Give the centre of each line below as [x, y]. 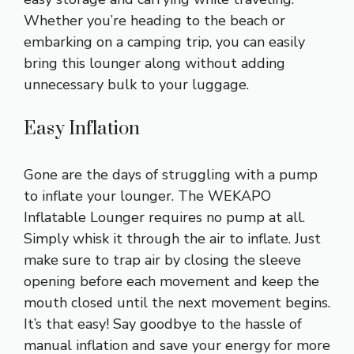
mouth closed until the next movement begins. [177, 303]
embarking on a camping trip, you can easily [164, 42]
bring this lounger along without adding [154, 64]
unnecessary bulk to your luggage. [136, 85]
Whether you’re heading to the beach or [154, 21]
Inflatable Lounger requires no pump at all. [164, 218]
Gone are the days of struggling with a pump [171, 175]
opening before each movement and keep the [171, 282]
